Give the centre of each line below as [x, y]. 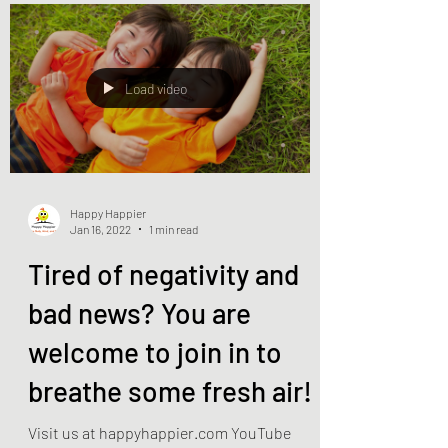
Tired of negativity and [163, 313]
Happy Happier [108, 252]
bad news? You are [139, 352]
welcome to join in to [155, 391]
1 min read [173, 269]
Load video [156, 128]
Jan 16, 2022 [100, 269]
